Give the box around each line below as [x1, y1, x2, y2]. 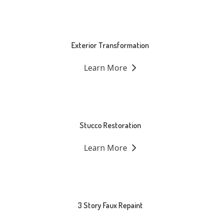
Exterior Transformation [71, 40, 149, 51]
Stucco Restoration [79, 120, 141, 131]
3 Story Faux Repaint [77, 200, 143, 211]
